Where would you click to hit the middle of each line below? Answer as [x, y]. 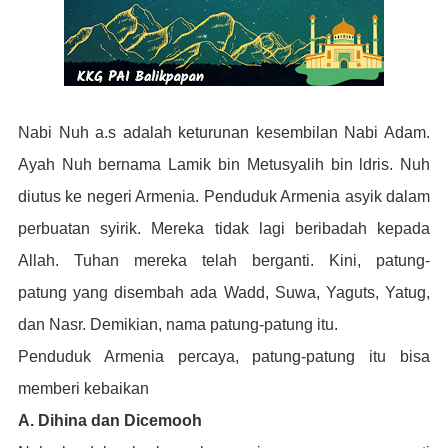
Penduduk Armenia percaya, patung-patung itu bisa [224, 356]
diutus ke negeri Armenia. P [116, 196]
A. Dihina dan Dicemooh [109, 420]
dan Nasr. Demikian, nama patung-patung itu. [177, 324]
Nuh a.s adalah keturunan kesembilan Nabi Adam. [244, 132]
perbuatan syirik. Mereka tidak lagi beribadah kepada [224, 228]
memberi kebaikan [83, 388]
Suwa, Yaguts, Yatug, [352, 292]
